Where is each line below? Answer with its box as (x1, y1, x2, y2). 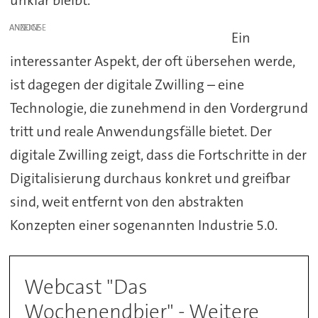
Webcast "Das (24, 273, 148, 300)
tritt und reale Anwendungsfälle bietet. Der (9, 121, 272, 141)
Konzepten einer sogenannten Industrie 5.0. (9, 215, 278, 234)
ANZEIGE (9, 21, 41, 33)
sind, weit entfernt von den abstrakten (9, 192, 244, 211)
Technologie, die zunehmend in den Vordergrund (9, 98, 308, 117)
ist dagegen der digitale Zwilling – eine (9, 75, 244, 94)
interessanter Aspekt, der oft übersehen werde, (9, 51, 295, 70)
